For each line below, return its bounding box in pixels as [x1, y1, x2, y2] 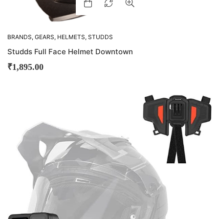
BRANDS [7, 33, 32, 41]
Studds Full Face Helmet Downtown [7, 47, 133, 57]
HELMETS [57, 33, 85, 41]
